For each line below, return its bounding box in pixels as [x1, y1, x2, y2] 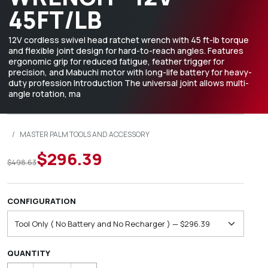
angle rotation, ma [8, 88, 81, 99]
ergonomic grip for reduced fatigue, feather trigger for [8, 56, 224, 67]
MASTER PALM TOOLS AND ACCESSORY [20, 129, 150, 139]
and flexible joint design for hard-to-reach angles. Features [8, 45, 243, 56]
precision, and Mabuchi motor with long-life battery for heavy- [8, 66, 252, 78]
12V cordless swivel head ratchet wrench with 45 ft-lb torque [8, 34, 249, 45]
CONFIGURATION [7, 196, 76, 206]
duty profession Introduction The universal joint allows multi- [8, 77, 249, 89]
